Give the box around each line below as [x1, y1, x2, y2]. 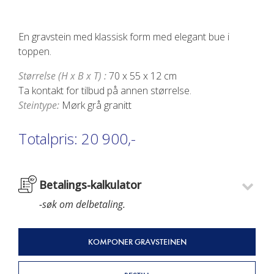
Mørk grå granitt [62, 98, 131, 112]
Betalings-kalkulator [39, 177, 141, 192]
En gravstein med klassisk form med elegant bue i [18, 29, 229, 43]
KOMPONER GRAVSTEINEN [87, 236, 187, 247]
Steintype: [18, 98, 59, 112]
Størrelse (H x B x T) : [18, 68, 106, 83]
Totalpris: [18, 128, 81, 149]
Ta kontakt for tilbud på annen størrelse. [18, 83, 191, 97]
